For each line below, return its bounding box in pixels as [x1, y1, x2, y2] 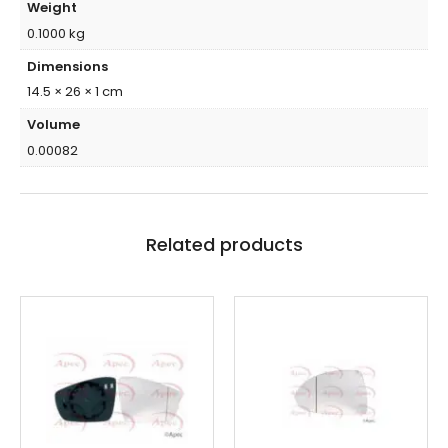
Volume [26, 115, 80, 134]
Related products [145, 232, 303, 257]
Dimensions [26, 56, 108, 76]
